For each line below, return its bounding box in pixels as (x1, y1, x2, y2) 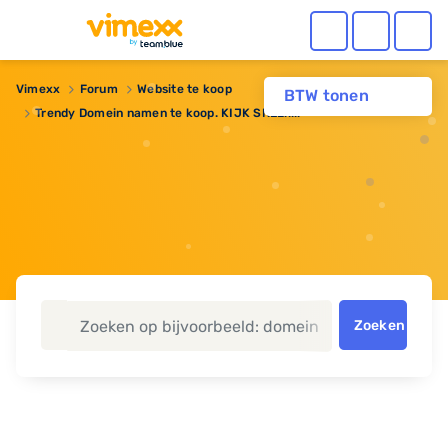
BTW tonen (283, 86, 369, 106)
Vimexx (16, 82, 61, 96)
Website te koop (137, 82, 232, 96)
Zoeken (353, 316, 406, 334)
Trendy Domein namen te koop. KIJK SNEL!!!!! (35, 106, 301, 120)
